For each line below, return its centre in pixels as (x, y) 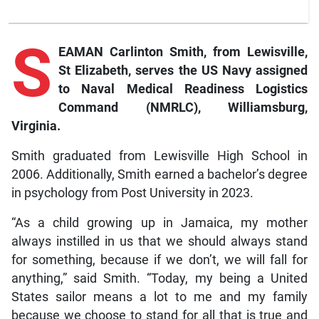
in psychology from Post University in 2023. (132, 193)
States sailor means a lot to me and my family (159, 297)
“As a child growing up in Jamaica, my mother (159, 223)
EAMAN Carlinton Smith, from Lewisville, (183, 52)
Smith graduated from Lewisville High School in (159, 156)
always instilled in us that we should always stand (159, 242)
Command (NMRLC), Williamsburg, (183, 108)
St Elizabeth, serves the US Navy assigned (183, 71)
